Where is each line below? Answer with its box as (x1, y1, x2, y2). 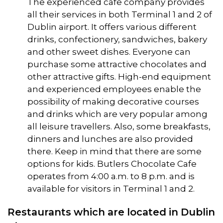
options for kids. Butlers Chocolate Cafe (27, 159, 197, 169)
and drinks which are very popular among (27, 109, 208, 119)
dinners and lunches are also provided (27, 134, 193, 144)
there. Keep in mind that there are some (27, 146, 202, 157)
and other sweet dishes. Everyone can (27, 47, 191, 57)
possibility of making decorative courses (27, 97, 199, 107)
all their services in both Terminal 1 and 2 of (27, 9, 212, 20)
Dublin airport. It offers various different (27, 22, 197, 32)
